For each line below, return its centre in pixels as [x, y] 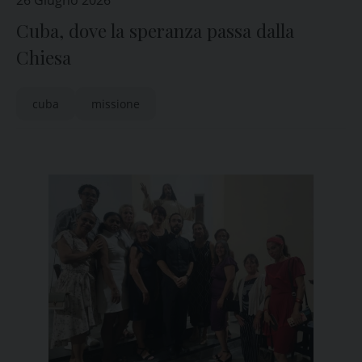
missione [116, 104]
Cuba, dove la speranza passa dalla [155, 31]
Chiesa [44, 57]
